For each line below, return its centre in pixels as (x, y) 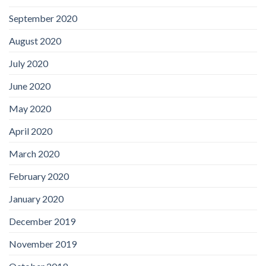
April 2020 (31, 131)
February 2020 (39, 176)
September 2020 (43, 18)
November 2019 (43, 244)
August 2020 (35, 41)
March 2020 (34, 154)
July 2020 (28, 64)
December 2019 (42, 221)
